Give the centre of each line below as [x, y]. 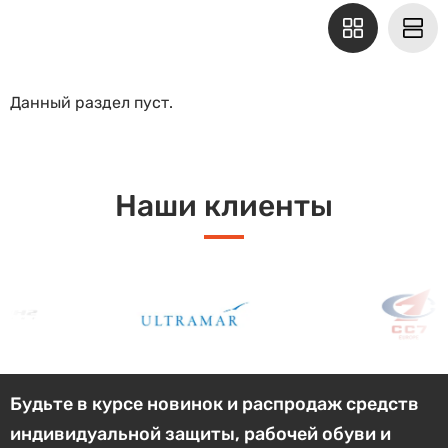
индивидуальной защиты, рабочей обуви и [200, 434]
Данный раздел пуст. [91, 102]
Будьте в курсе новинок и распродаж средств [214, 404]
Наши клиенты [224, 206]
